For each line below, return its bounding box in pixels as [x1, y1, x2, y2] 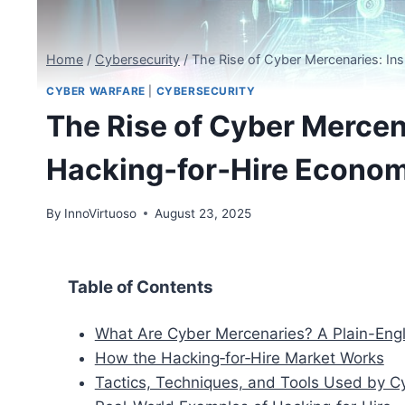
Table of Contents [68, 276, 213, 297]
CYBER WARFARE [46, 84, 146, 99]
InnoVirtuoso [64, 205, 137, 221]
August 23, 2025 [155, 205, 252, 221]
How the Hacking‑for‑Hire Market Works [94, 348, 384, 367]
